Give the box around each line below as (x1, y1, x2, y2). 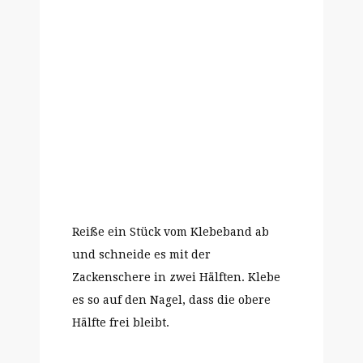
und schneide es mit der (72, 248, 211, 261)
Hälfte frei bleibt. (72, 316, 169, 329)
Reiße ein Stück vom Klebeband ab (72, 225, 269, 238)
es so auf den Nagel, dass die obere (72, 293, 271, 306)
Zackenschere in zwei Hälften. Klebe (72, 271, 280, 284)
